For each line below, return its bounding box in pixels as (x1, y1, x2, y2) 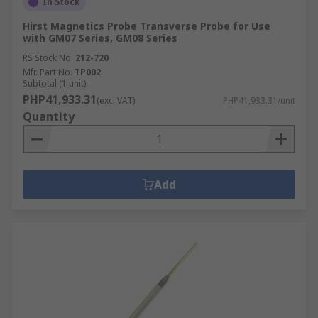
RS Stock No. (23, 52, 73, 64)
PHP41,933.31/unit (223, 94, 295, 106)
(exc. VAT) (97, 94, 135, 106)
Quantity (23, 109, 75, 124)
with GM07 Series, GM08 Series (23, 31, 177, 45)
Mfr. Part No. (23, 66, 72, 78)
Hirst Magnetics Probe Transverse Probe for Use (23, 19, 270, 33)
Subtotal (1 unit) (23, 77, 86, 89)
